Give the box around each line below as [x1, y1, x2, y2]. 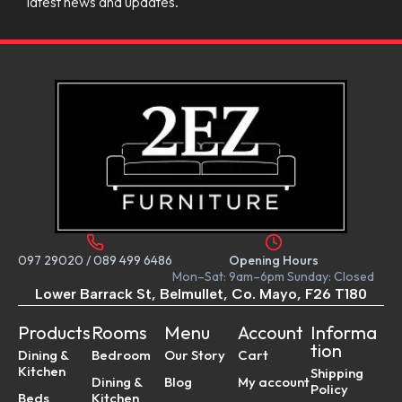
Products [18, 321, 91, 345]
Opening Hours [228, 252, 319, 269]
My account [237, 373, 310, 391]
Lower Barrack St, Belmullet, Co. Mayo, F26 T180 [35, 285, 367, 303]
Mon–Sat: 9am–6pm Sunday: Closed [172, 268, 374, 285]
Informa [310, 321, 378, 345]
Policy [310, 380, 349, 398]
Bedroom [91, 346, 151, 364]
